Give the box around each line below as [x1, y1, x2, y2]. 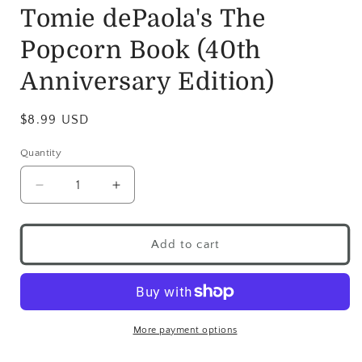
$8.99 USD [20, 112, 90, 127]
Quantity [20, 147, 62, 158]
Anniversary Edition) [20, 68, 276, 95]
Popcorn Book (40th [20, 36, 261, 64]
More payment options [133, 325, 238, 335]
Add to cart [150, 237, 220, 251]
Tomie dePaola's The [20, 5, 266, 32]
